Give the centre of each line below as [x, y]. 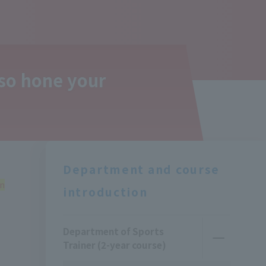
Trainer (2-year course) [114, 244]
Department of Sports [113, 231]
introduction [105, 191]
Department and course [141, 169]
